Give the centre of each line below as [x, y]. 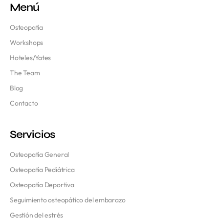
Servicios [32, 134]
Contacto [24, 103]
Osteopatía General [40, 154]
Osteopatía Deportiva [42, 185]
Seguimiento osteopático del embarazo [68, 200]
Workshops [27, 42]
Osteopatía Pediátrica [42, 169]
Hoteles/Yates [31, 57]
